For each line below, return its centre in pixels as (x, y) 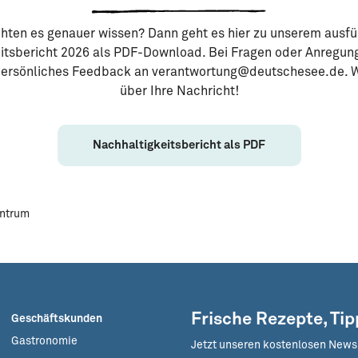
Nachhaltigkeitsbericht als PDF (179, 145)
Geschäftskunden (57, 319)
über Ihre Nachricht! (179, 91)
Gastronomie (44, 341)
